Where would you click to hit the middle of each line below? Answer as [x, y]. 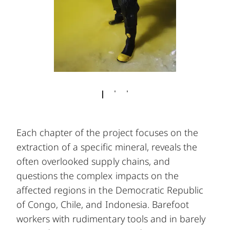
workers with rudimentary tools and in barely [111, 218]
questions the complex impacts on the [98, 175]
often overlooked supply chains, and [93, 161]
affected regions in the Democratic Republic [110, 190]
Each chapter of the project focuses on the [108, 132]
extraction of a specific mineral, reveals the [107, 147]
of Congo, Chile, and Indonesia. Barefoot [103, 204]
